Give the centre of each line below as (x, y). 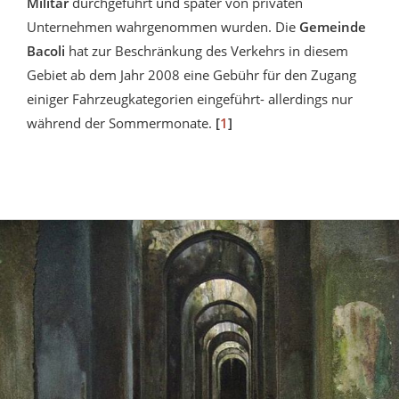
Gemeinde (333, 26)
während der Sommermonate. (121, 122)
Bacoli (48, 50)
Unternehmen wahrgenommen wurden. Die (163, 26)
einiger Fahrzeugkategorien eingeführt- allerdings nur (190, 98)
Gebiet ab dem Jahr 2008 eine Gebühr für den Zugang (191, 74)
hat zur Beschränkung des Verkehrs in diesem (208, 50)
